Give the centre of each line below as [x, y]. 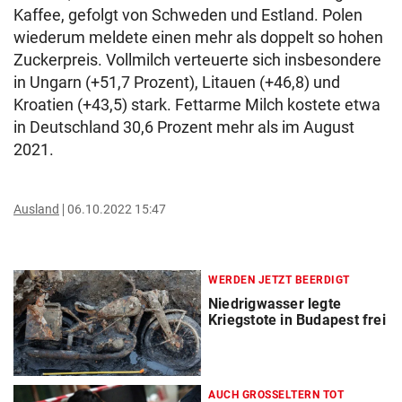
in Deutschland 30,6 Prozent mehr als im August [184, 127]
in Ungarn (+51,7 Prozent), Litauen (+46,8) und [177, 82]
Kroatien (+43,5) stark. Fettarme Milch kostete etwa [197, 105]
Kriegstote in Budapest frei [297, 320]
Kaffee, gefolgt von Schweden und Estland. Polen [188, 15]
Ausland [36, 209]
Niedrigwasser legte [275, 304]
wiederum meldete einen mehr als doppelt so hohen [198, 37]
